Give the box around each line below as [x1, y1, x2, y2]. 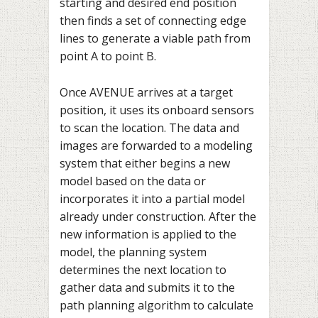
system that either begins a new [60, 155, 230, 171]
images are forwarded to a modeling [60, 137, 253, 153]
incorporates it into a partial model [60, 190, 245, 207]
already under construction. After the [60, 208, 256, 224]
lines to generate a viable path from [60, 31, 251, 47]
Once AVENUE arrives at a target [60, 84, 233, 100]
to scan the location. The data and [60, 119, 239, 136]
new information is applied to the [60, 226, 236, 242]
